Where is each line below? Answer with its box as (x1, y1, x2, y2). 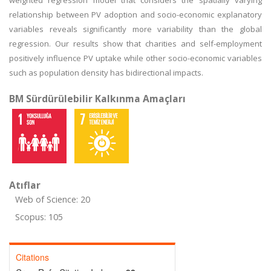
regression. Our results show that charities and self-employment (9, 38, 262, 49)
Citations (16, 251, 49, 263)
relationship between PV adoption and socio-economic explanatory (9, 9, 262, 20)
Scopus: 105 (15, 211, 63, 223)
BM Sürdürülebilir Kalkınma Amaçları (9, 92, 186, 105)
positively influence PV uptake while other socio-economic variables (9, 53, 262, 64)
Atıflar (9, 178, 41, 192)
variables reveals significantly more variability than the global (9, 24, 262, 34)
